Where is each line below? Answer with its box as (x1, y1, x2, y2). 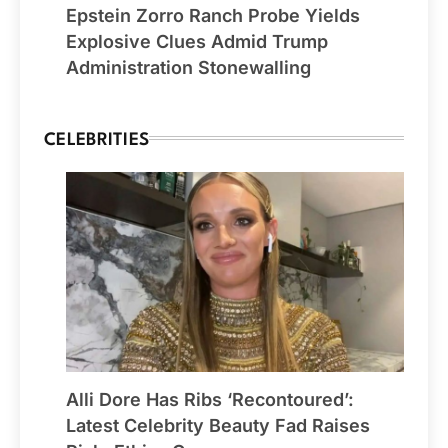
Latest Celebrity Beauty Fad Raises (66, 414, 370, 436)
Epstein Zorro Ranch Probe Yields (66, 4, 360, 26)
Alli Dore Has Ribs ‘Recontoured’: (66, 388, 354, 410)
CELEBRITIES (44, 131, 150, 149)
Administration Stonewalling (66, 56, 311, 78)
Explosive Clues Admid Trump (66, 30, 328, 52)
